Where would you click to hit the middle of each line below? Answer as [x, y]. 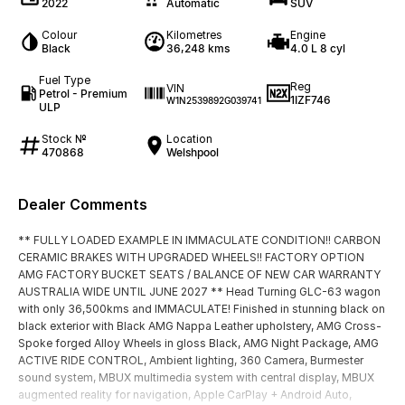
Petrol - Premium [83, 93]
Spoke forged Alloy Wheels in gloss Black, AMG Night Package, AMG [198, 343]
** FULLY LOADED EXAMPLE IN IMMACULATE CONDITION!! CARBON [199, 240]
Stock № [64, 138]
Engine [308, 34]
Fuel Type [64, 80]
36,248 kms [198, 48]
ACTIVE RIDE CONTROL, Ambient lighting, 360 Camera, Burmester [191, 360]
